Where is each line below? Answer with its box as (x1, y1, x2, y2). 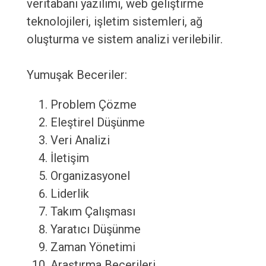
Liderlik (50, 186, 89, 201)
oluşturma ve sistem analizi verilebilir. (26, 32, 223, 47)
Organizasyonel (50, 169, 130, 183)
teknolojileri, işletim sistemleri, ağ (26, 14, 202, 29)
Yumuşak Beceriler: (26, 68, 127, 83)
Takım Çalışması (50, 204, 135, 219)
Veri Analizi (50, 133, 110, 148)
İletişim (50, 151, 89, 166)
